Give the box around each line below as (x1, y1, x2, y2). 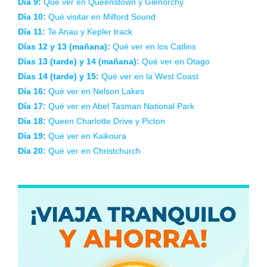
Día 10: (18, 44, 46, 54)
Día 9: (18, 29, 41, 39)
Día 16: (18, 118, 46, 128)
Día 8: (18, 14, 41, 24)
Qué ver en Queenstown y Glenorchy (41, 29, 184, 39)
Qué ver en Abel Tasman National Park (46, 133, 194, 143)
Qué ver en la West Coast (99, 103, 198, 113)
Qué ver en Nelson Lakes (46, 118, 144, 128)
